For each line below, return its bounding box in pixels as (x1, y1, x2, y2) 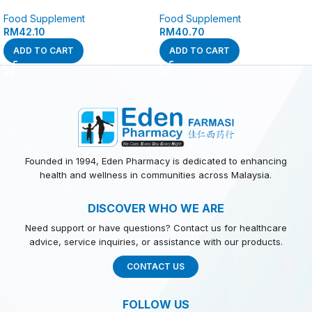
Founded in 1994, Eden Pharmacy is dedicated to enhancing (24, 155, 287, 166)
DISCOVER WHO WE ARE (87, 201, 224, 215)
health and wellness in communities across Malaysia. (40, 169, 272, 180)
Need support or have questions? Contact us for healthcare (24, 221, 287, 233)
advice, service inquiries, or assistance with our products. (29, 235, 283, 247)
